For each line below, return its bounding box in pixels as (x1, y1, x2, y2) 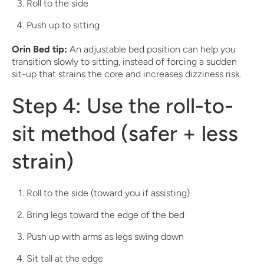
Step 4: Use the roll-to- (12, 93, 233, 118)
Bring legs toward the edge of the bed (27, 209, 184, 220)
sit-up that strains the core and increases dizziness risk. (12, 68, 241, 80)
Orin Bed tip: (12, 44, 67, 55)
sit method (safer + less (12, 121, 238, 146)
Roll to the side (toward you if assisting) (27, 187, 190, 199)
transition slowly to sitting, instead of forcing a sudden (12, 56, 237, 67)
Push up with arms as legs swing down (27, 231, 184, 242)
